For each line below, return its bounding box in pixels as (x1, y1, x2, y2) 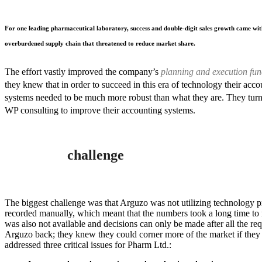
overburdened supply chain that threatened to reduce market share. (5, 39, 195, 47)
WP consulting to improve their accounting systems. (5, 105, 195, 115)
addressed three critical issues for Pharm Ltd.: (5, 239, 171, 250)
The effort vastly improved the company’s (5, 66, 161, 77)
